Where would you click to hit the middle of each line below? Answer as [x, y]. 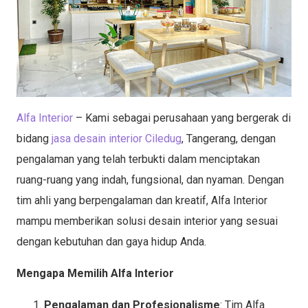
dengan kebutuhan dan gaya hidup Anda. [111, 241]
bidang [34, 138]
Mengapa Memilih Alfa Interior [95, 273]
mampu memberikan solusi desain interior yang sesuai [147, 221]
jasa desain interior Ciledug [117, 138]
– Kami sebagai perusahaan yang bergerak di [182, 118]
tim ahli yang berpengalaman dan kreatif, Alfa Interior [142, 200]
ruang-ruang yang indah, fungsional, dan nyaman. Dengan [150, 179]
